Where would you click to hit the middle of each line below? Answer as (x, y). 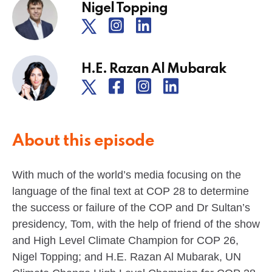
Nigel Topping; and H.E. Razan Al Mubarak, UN (127, 257)
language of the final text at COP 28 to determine (131, 191)
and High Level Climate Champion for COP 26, (125, 240)
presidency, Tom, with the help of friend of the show (136, 224)
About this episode (83, 141)
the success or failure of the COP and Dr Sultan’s (131, 207)
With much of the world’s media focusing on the (127, 175)
